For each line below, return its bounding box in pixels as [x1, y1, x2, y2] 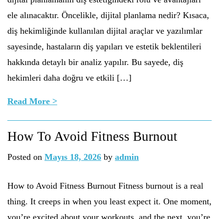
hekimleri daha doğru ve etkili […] [7, 73, 131, 83]
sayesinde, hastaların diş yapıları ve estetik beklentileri [7, 42, 201, 51]
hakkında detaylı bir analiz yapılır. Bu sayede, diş [7, 57, 183, 67]
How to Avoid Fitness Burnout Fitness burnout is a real [7, 181, 203, 191]
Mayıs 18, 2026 [44, 152, 101, 162]
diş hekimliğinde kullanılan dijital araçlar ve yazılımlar [7, 26, 202, 36]
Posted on [7, 152, 44, 162]
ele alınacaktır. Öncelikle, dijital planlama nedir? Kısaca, [7, 10, 209, 20]
